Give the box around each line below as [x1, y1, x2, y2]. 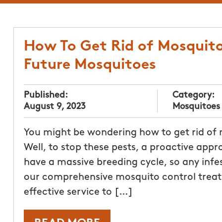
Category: [172, 90, 215, 100]
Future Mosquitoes [23, 57, 156, 73]
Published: [23, 90, 68, 100]
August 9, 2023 [23, 102, 86, 111]
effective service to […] [23, 187, 133, 197]
